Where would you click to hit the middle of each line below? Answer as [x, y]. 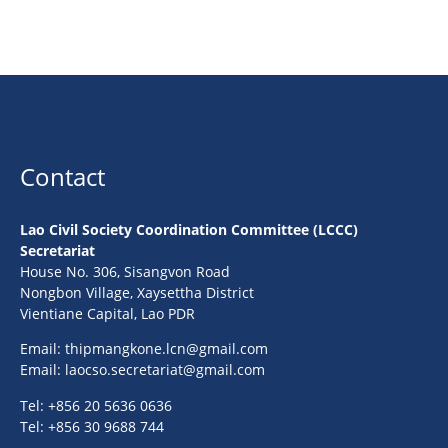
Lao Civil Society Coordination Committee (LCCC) [189, 229]
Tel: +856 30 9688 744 [92, 426]
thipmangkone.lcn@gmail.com [166, 349]
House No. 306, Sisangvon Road [125, 271]
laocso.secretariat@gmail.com [165, 370]
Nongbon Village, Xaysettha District [137, 292]
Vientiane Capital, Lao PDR [107, 313]
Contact [62, 176]
